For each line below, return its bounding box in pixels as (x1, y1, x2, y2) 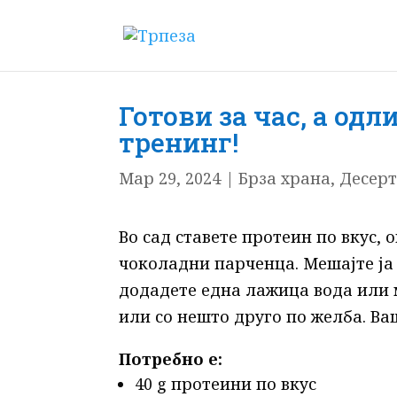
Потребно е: (119, 348, 223, 370)
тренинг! (119, 124, 239, 160)
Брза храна (238, 167, 331, 189)
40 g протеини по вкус (135, 373, 317, 395)
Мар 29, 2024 (119, 167, 222, 189)
